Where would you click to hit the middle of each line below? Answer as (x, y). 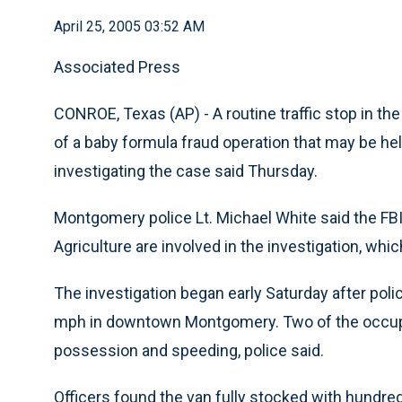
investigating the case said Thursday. (186, 171)
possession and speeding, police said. (189, 350)
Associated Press (117, 67)
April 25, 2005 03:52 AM (129, 26)
